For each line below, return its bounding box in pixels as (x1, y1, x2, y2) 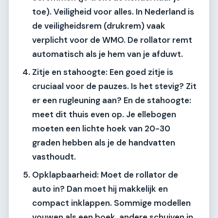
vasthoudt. (32, 151, 76, 162)
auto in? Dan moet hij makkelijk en (32, 183, 168, 194)
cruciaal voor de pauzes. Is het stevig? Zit (32, 80, 197, 91)
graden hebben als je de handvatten (32, 137, 175, 148)
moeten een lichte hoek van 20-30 (32, 123, 170, 134)
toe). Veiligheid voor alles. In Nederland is (32, 6, 194, 17)
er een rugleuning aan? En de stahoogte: (32, 94, 191, 106)
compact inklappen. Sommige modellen (32, 197, 191, 208)
